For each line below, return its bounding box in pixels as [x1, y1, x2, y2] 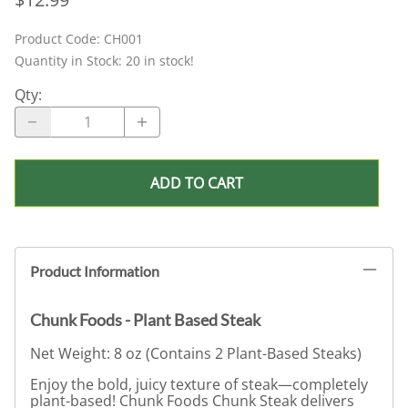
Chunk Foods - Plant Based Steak [30, 309, 260, 330]
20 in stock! [126, 52, 194, 70]
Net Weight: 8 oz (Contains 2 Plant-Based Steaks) [30, 342, 362, 363]
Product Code [15, 30, 97, 48]
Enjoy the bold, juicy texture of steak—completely [30, 373, 368, 394]
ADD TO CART [150, 173, 243, 194]
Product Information [30, 261, 159, 280]
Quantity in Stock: [15, 52, 126, 70]
